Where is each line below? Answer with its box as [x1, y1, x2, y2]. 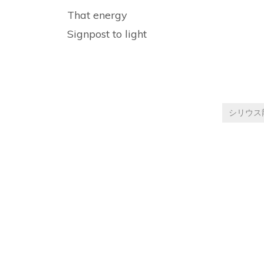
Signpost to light [67, 27, 147, 41]
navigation [67, 229, 182, 256]
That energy [67, 8, 127, 22]
